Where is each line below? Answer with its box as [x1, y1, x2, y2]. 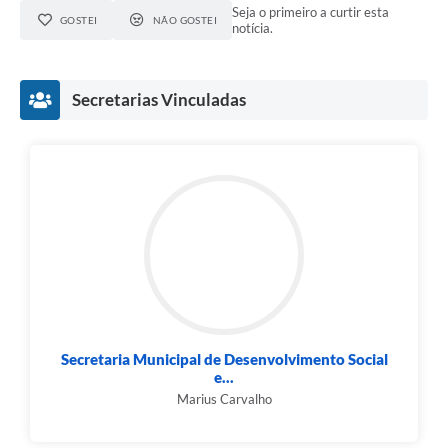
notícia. [232, 20, 274, 37]
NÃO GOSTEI [152, 14, 218, 27]
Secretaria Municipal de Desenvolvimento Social [60, 350, 388, 369]
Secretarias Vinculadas [72, 89, 246, 111]
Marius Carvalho [176, 391, 272, 408]
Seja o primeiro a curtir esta [232, 4, 390, 21]
